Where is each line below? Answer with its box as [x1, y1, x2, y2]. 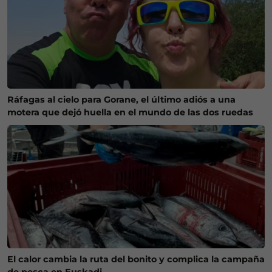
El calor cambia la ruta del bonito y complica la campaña [7, 254, 265, 265]
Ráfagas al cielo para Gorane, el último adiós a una [7, 93, 236, 105]
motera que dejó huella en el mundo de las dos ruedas [7, 106, 253, 118]
